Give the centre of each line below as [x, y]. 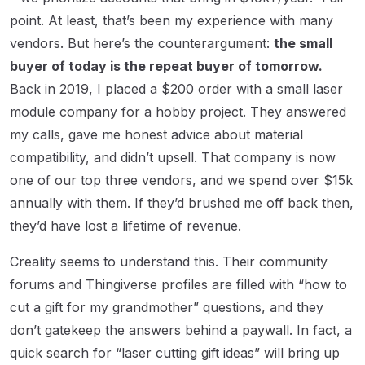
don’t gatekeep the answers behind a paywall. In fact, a [181, 330]
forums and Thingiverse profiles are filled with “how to [178, 284]
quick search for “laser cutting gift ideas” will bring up [175, 352]
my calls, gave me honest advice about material [156, 134]
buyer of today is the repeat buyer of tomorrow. [166, 66]
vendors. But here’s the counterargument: [142, 43]
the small [303, 43]
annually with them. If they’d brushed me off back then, [182, 202]
